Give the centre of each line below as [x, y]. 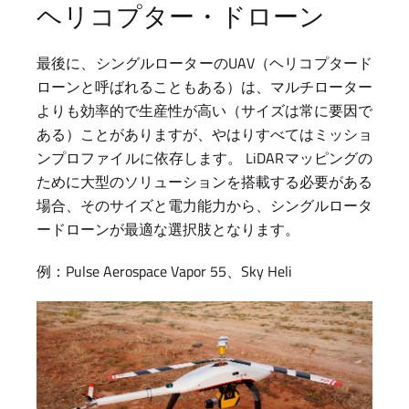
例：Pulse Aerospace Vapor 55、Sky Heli [164, 272]
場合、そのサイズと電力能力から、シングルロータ [204, 206]
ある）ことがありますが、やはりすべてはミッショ [204, 135]
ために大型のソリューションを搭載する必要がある [204, 182]
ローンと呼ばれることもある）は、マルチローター [204, 87]
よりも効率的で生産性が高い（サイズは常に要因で [204, 111]
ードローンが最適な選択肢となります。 [168, 230]
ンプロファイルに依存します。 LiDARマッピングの [204, 158]
